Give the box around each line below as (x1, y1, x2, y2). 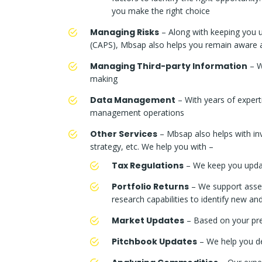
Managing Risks (90, 26, 159, 39)
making (90, 73, 118, 85)
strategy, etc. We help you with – (90, 141, 213, 153)
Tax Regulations (112, 160, 184, 172)
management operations (90, 107, 184, 119)
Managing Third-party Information (90, 60, 247, 73)
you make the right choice (112, 5, 210, 17)
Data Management (90, 94, 175, 106)
